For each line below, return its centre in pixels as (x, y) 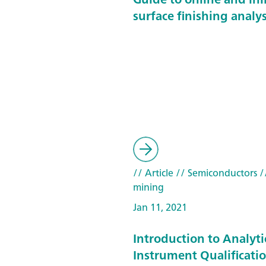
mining (148, 187)
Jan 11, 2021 (160, 207)
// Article (153, 173)
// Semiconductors (215, 173)
